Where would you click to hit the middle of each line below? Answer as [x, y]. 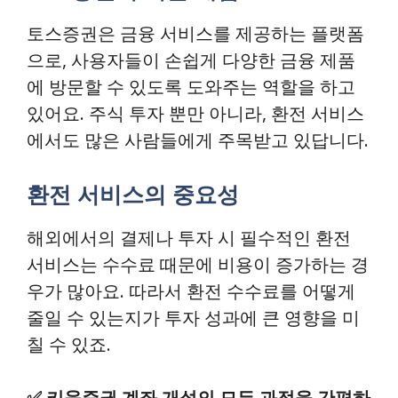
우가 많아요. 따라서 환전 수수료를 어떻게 [191, 291]
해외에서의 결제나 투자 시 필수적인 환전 [189, 238]
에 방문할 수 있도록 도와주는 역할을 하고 [191, 87]
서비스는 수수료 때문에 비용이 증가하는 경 [198, 264]
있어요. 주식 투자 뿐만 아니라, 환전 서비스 [195, 113]
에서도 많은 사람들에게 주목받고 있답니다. [198, 140]
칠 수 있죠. [69, 344]
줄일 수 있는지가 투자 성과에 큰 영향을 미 [193, 318]
